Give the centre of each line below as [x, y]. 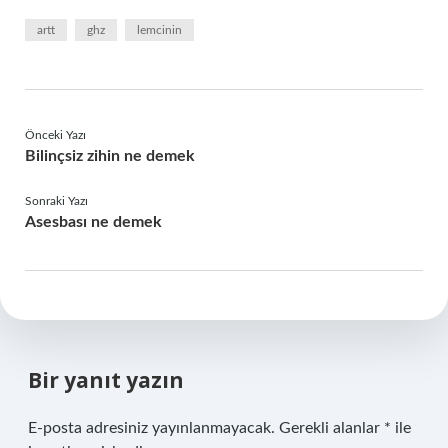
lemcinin [159, 30]
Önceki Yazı [55, 135]
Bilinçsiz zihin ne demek [110, 156]
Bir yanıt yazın [106, 380]
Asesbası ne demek [93, 222]
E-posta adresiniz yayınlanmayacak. [151, 428]
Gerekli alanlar [331, 428]
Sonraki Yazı [56, 201]
